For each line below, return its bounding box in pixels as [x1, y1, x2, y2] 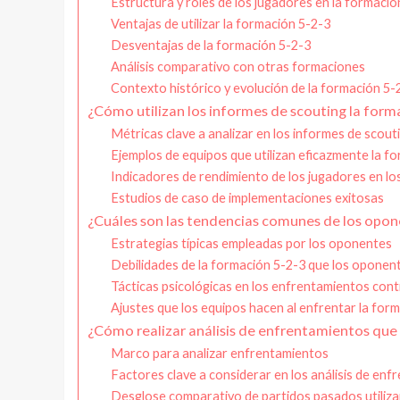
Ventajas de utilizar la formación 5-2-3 [110, 16, 330, 32]
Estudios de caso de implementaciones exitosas [110, 190, 384, 206]
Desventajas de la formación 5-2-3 [110, 37, 311, 54]
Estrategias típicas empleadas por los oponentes [110, 236, 392, 252]
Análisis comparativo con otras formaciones [110, 59, 365, 75]
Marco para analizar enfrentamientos [110, 346, 329, 362]
